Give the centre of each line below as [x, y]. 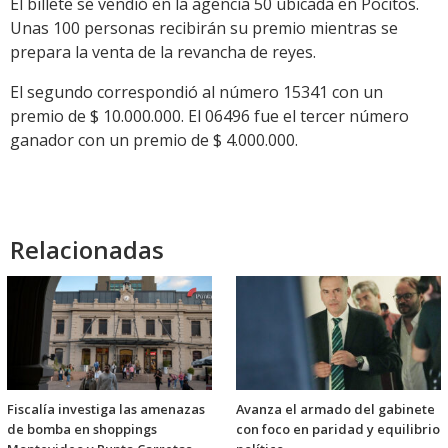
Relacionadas [87, 249]
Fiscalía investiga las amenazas [106, 409]
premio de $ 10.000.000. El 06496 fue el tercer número [209, 116]
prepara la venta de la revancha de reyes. [163, 52]
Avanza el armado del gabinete [335, 409]
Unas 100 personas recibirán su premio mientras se [204, 28]
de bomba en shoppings [82, 429]
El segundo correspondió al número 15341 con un [196, 92]
